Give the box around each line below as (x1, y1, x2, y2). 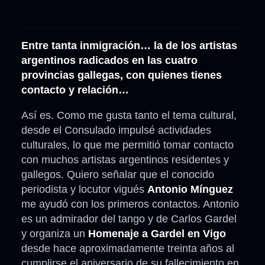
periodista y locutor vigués (21, 183, 147, 196)
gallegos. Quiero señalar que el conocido (21, 169, 214, 181)
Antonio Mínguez (147, 183, 233, 196)
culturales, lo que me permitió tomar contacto (21, 139, 234, 151)
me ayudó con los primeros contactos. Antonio (21, 198, 239, 211)
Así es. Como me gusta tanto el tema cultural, (21, 109, 237, 122)
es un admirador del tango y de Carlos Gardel (21, 213, 237, 225)
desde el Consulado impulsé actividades (21, 124, 211, 137)
